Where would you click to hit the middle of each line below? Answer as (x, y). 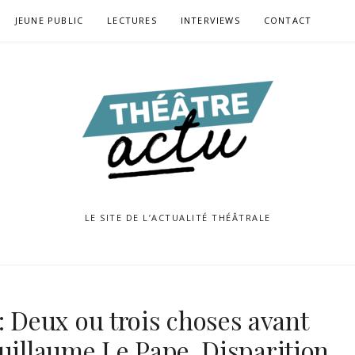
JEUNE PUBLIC (49, 20)
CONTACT (288, 20)
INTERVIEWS (210, 20)
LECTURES (132, 20)
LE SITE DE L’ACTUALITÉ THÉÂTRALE (177, 218)
